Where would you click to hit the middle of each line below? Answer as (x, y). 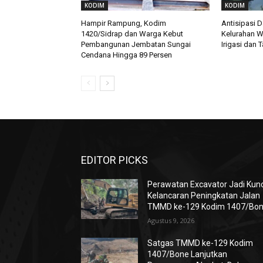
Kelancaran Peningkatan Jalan (204, 196)
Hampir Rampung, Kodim (124, 23)
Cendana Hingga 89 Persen (127, 55)
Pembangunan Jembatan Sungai (136, 45)
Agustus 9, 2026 (171, 221)
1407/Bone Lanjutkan (188, 254)
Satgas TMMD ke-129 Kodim (200, 243)
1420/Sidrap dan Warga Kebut (132, 34)
